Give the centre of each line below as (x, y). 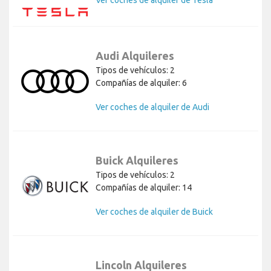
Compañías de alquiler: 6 (141, 83)
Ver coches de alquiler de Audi (152, 107)
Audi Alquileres (135, 56)
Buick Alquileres (137, 161)
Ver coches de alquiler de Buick (154, 212)
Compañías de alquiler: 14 (144, 188)
